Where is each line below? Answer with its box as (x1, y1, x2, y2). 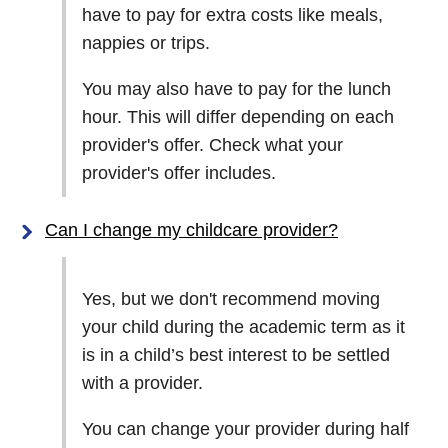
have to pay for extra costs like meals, (82, 5, 383, 25)
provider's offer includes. (82, 163, 276, 183)
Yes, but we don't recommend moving (82, 289, 380, 309)
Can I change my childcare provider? (45, 220, 338, 240)
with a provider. (82, 373, 203, 393)
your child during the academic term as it (82, 317, 405, 337)
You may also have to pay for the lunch (82, 79, 391, 99)
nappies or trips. (82, 33, 210, 53)
